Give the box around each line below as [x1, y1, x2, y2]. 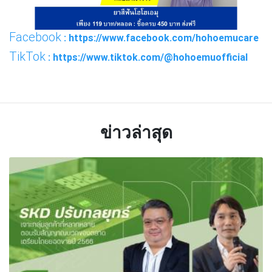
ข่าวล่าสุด [100, 121, 172, 143]
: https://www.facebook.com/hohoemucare [61, 31, 259, 44]
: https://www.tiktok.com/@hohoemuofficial [46, 50, 248, 63]
